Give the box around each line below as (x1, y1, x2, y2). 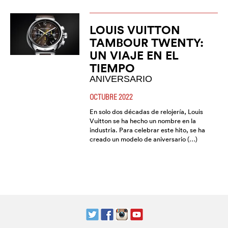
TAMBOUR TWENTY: (89, 35, 204, 50)
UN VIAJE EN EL (89, 48, 179, 63)
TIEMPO (89, 61, 135, 76)
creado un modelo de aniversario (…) (89, 135, 197, 144)
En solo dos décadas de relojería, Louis (89, 107, 203, 117)
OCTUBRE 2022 (89, 92, 133, 102)
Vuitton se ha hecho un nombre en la (89, 117, 196, 126)
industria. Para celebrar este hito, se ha (89, 126, 205, 135)
